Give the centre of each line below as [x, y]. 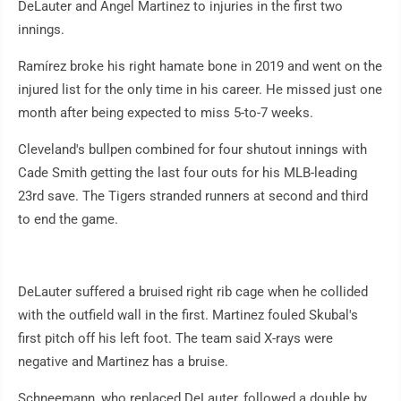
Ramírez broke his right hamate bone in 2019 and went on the [200, 66]
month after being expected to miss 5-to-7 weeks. [166, 112]
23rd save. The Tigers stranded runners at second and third [193, 196]
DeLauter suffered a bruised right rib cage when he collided [193, 291]
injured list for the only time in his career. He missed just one [200, 89]
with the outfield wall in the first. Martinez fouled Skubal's [188, 315]
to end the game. [68, 219]
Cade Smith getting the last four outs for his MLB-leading [188, 172]
